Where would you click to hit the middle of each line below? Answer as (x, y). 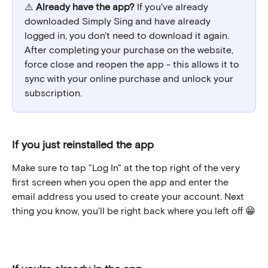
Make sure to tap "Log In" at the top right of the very (127, 167)
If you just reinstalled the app (83, 144)
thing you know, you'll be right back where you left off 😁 (134, 210)
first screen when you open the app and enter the (121, 181)
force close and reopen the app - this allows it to (133, 64)
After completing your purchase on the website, (130, 50)
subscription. (53, 93)
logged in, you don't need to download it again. (128, 35)
